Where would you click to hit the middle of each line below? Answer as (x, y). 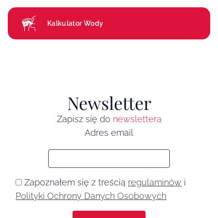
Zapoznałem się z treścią (76, 182)
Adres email (109, 132)
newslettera (137, 119)
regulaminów (155, 182)
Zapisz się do (85, 119)
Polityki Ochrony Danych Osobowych (91, 196)
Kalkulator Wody (75, 23)
